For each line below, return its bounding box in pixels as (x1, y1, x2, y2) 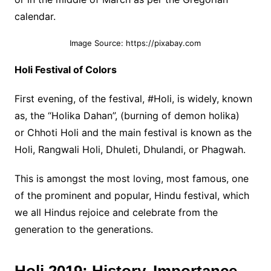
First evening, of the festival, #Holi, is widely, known (14, 93, 252, 105)
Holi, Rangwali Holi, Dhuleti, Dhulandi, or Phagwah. (14, 143, 246, 155)
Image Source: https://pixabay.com (70, 38, 201, 48)
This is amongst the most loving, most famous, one (14, 172, 249, 184)
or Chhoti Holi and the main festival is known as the (14, 126, 252, 139)
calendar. (14, 10, 56, 22)
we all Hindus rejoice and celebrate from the (14, 206, 218, 218)
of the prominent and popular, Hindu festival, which (14, 189, 249, 201)
